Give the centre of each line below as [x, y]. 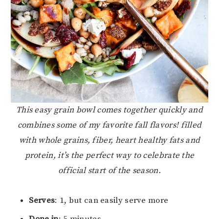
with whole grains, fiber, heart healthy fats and [109, 141]
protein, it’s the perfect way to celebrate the [109, 156]
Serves [42, 201]
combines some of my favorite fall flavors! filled [109, 125]
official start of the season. [109, 171]
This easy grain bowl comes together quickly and [109, 110]
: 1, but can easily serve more [112, 201]
